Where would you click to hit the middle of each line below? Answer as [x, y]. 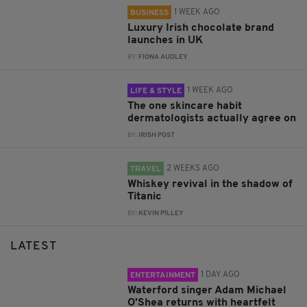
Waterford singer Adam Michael [207, 291]
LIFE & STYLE [156, 91]
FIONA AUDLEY [163, 58]
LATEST [34, 247]
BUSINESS [150, 13]
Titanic [145, 197]
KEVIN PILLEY [161, 214]
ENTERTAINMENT [163, 276]
